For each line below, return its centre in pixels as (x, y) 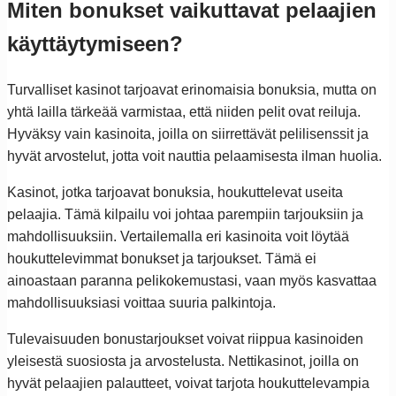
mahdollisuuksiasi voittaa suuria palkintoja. (141, 302)
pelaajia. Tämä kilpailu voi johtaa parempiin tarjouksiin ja (185, 214)
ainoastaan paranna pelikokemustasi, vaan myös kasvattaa (192, 280)
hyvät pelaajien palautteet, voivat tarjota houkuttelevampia (188, 383)
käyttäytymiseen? (95, 43)
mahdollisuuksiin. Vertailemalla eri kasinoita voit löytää (178, 236)
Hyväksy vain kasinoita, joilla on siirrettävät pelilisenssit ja (188, 133)
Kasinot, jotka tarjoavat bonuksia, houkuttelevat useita (175, 192)
